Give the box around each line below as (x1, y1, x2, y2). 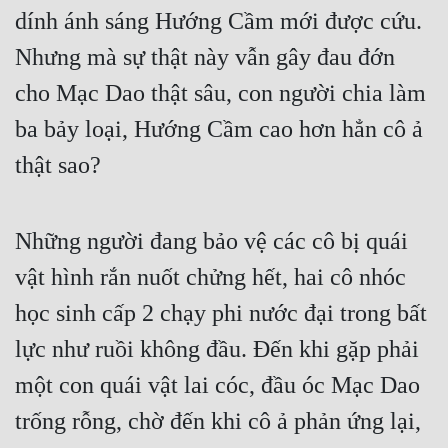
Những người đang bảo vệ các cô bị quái (15, 228, 408, 255)
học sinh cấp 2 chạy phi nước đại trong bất (15, 300, 427, 327)
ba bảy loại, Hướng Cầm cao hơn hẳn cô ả (15, 116, 423, 143)
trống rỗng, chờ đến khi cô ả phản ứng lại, (15, 408, 421, 435)
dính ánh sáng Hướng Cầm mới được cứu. (15, 8, 422, 35)
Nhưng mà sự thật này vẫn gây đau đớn (15, 44, 395, 71)
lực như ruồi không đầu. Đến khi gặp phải (15, 336, 419, 363)
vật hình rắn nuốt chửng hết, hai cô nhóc (15, 264, 406, 291)
